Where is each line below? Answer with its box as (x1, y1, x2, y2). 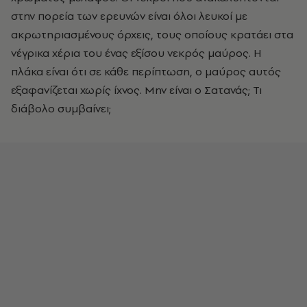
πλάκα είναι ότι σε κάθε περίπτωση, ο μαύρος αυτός (11, 64, 281, 79)
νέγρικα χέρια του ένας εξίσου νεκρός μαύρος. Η (11, 45, 262, 60)
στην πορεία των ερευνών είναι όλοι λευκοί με (11, 8, 247, 23)
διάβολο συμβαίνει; (11, 101, 111, 116)
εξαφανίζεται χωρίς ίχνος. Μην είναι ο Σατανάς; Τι (11, 82, 262, 97)
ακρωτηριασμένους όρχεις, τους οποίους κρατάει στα (11, 27, 293, 42)
